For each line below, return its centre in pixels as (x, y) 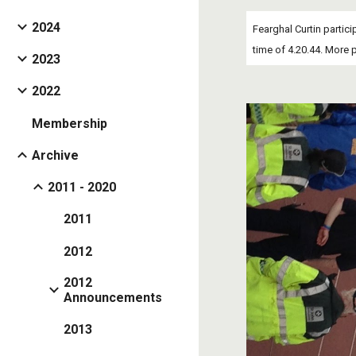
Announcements (113, 297)
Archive (55, 155)
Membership (70, 123)
